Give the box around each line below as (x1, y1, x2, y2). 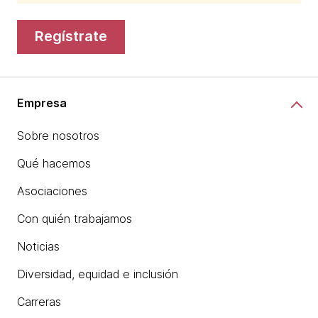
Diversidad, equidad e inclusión (17, 266, 178, 281)
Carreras (17, 294, 61, 309)
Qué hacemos (17, 155, 91, 170)
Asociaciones (17, 183, 87, 198)
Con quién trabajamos (17, 211, 132, 226)
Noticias (17, 238, 60, 253)
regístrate (44, 28, 107, 45)
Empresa (17, 96, 67, 111)
